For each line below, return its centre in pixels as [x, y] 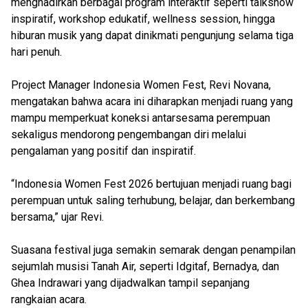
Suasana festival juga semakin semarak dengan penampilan [153, 250]
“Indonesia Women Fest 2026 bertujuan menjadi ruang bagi [151, 184]
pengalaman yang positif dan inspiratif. [103, 151]
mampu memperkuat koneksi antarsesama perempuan [141, 118]
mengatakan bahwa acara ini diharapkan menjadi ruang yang [152, 101]
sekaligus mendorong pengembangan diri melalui [129, 134]
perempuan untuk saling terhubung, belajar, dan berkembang [153, 200]
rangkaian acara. [49, 299]
